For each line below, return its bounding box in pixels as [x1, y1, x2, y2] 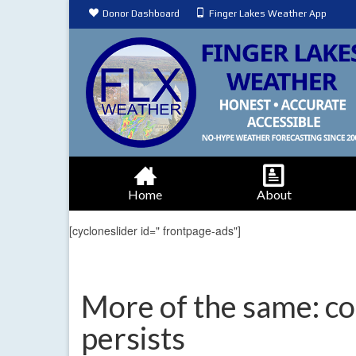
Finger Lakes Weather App [209, 8, 327, 19]
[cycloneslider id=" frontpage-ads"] [69, 222, 241, 239]
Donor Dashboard [103, 8, 180, 19]
